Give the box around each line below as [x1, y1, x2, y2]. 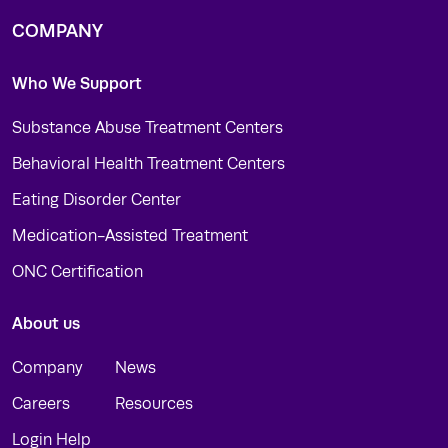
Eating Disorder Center [12, 191, 181, 210]
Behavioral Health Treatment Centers [12, 155, 285, 174]
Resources [115, 395, 193, 414]
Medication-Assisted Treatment [12, 227, 248, 246]
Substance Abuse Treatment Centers [12, 119, 283, 138]
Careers [12, 395, 70, 414]
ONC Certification [12, 263, 143, 282]
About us [12, 314, 80, 334]
